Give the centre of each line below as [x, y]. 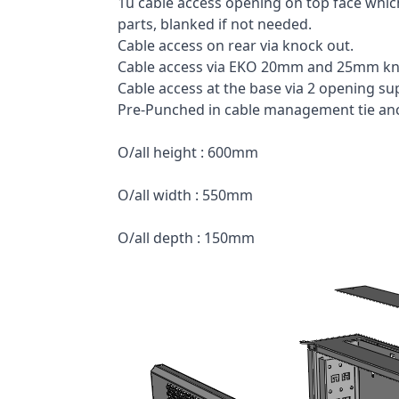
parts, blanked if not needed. [215, 24]
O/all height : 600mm [188, 152]
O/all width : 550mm [185, 195]
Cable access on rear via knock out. [236, 45]
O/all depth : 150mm [186, 237]
